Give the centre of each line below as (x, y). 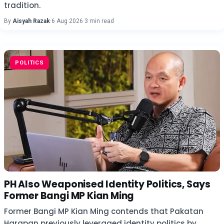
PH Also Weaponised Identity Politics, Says (107, 184)
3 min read (99, 21)
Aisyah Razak (31, 21)
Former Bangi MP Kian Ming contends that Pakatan (104, 211)
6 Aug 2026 (67, 21)
